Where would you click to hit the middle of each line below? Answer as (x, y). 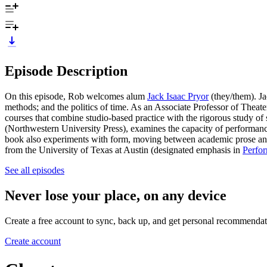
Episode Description (66, 71)
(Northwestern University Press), (66, 128)
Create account (33, 241)
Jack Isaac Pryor (178, 96)
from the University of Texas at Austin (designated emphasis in (124, 150)
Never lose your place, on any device (116, 195)
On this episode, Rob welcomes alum (76, 96)
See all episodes (35, 170)
